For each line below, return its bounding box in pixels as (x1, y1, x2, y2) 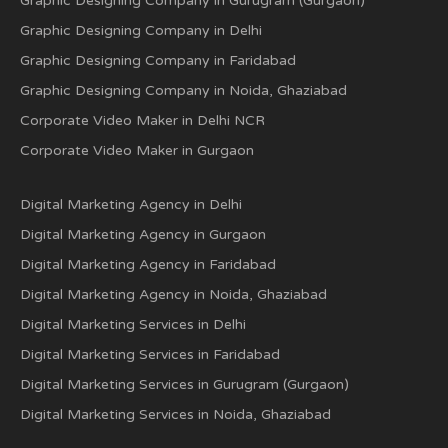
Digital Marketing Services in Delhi (20, 316, 246, 333)
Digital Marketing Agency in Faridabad (20, 256, 276, 273)
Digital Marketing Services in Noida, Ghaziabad (20, 406, 331, 423)
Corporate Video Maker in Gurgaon (20, 142, 254, 159)
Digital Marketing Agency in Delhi (20, 196, 242, 213)
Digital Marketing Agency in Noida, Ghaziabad (20, 286, 327, 303)
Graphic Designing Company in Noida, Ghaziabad (20, 82, 347, 99)
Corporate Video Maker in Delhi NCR (20, 112, 265, 129)
